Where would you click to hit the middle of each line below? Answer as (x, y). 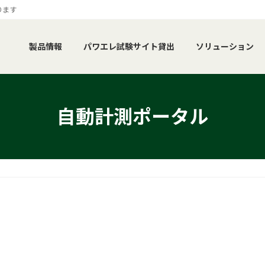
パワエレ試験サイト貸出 (129, 47)
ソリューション (225, 47)
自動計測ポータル (132, 116)
